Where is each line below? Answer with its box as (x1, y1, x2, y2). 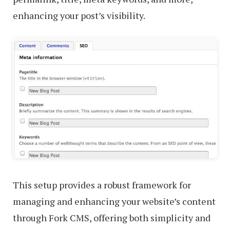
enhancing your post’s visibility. (13, 9, 145, 22)
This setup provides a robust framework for (13, 178, 191, 191)
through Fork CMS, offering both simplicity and (13, 211, 210, 224)
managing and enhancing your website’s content (13, 195, 216, 207)
